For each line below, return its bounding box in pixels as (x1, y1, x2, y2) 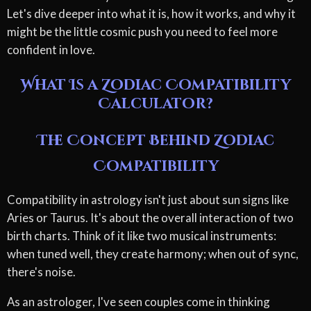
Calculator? (98, 94, 213, 114)
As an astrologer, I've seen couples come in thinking (7, 294, 270, 310)
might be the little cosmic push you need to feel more (7, 24, 278, 39)
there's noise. (7, 264, 76, 280)
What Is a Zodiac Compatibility (20, 75, 291, 95)
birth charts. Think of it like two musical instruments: (7, 228, 276, 244)
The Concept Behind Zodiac (37, 131, 274, 151)
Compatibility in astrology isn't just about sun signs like (7, 192, 289, 208)
